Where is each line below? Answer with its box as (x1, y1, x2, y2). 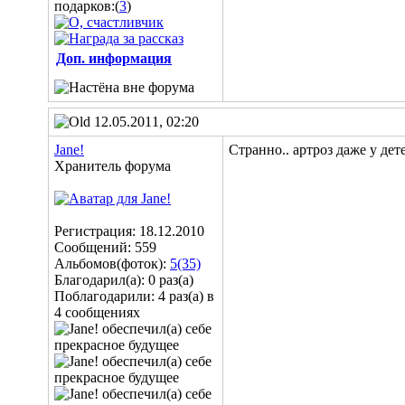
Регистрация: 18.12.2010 (54, 223, 204, 239)
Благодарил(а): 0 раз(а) (54, 272, 193, 287)
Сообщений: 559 (54, 240, 156, 255)
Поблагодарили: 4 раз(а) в (54, 288, 214, 304)
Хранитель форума (54, 158, 171, 174)
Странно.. (229, 142, 289, 157)
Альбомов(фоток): (54, 256, 170, 271)
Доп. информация (56, 51, 172, 66)
